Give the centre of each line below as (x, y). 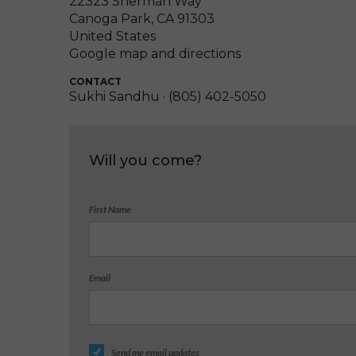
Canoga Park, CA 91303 (142, 19)
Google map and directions (155, 54)
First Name (110, 210)
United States (112, 37)
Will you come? (145, 161)
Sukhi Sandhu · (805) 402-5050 (168, 97)
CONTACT (95, 82)
